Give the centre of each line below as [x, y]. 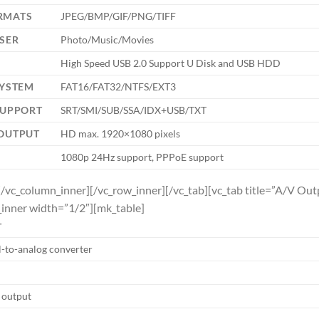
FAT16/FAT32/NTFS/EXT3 [119, 86]
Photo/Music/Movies [108, 39]
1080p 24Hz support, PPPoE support [142, 157]
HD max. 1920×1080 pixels [121, 133]
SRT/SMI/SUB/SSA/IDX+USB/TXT [134, 110]
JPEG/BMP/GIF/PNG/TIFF [119, 16]
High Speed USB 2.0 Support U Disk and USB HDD [171, 63]
